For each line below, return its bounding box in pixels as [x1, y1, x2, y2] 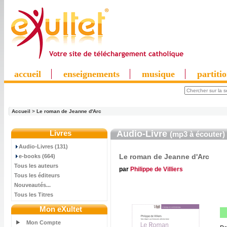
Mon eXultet [39, 205, 82, 213]
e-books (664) [19, 153, 55, 159]
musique [142, 69, 175, 79]
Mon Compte [26, 219, 62, 225]
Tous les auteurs [14, 163, 58, 169]
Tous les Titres [14, 192, 53, 198]
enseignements [63, 69, 120, 79]
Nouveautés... [14, 182, 51, 188]
